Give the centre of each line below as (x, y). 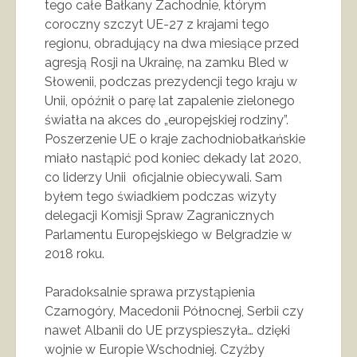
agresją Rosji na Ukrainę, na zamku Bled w (167, 62)
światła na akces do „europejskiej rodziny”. (167, 120)
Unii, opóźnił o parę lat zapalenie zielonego (170, 100)
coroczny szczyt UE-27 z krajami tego (157, 24)
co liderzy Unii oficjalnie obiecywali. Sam (163, 177)
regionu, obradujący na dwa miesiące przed (172, 43)
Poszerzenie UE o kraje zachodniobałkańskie (175, 139)
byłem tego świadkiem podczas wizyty (161, 196)
